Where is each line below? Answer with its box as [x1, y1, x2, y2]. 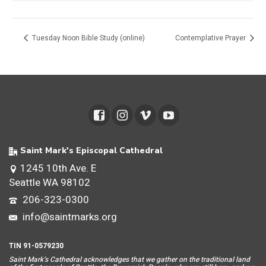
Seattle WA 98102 [9, 175, 90, 191]
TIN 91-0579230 [9, 240, 64, 252]
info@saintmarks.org [20, 210, 117, 225]
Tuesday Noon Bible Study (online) [30, 32, 145, 43]
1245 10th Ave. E [20, 161, 96, 176]
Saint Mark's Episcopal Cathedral [20, 145, 163, 157]
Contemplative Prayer [175, 32, 248, 43]
